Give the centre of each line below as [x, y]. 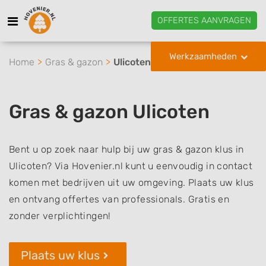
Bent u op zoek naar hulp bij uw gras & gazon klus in [126, 149]
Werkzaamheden [203, 56]
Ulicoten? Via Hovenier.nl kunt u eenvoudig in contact [131, 166]
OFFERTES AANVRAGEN [204, 20]
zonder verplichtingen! [60, 216]
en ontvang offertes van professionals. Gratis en [119, 199]
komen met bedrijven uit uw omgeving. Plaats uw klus [132, 183]
